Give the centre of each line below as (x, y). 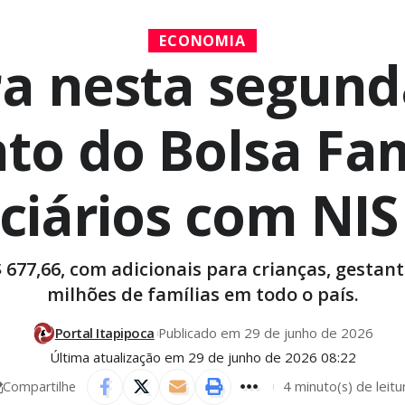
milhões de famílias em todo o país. (202, 295)
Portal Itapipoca (104, 333)
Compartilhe (39, 386)
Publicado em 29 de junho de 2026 (266, 333)
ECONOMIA (202, 41)
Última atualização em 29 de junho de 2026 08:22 (202, 357)
